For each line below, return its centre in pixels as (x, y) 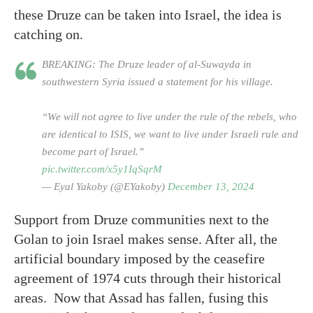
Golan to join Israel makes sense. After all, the (146, 239)
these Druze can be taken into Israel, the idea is (148, 15)
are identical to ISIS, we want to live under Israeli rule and (170, 134)
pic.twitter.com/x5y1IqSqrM (102, 169)
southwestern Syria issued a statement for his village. (158, 82)
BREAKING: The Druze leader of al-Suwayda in (147, 65)
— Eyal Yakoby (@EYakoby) (105, 187)
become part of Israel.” (93, 152)
